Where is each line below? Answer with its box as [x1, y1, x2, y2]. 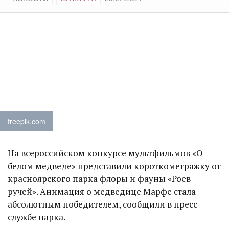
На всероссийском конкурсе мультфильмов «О [8, 147, 203, 159]
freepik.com [8, 116, 45, 126]
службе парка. [8, 211, 65, 223]
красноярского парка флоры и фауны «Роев [8, 173, 191, 185]
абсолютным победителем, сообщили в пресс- [8, 198, 201, 210]
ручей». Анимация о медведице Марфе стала [8, 186, 196, 197]
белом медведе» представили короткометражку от [8, 160, 221, 172]
